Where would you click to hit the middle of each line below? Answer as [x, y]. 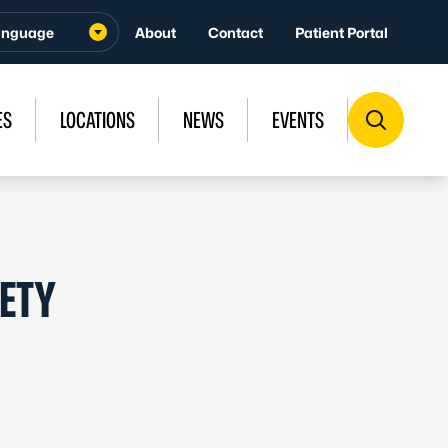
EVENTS [298, 120]
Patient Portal [341, 32]
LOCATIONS [97, 120]
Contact [235, 32]
